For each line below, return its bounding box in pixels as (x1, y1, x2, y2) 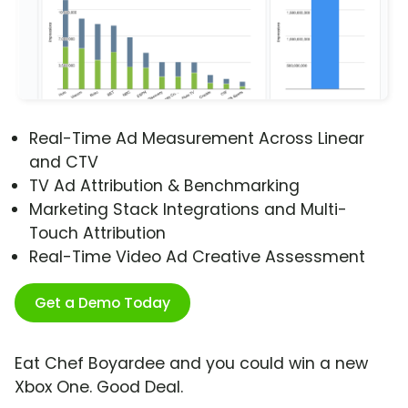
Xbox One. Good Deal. (15, 376, 183, 399)
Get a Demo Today (35, 292, 170, 314)
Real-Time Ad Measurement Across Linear (29, 127, 364, 150)
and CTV (29, 151, 98, 174)
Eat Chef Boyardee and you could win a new (15, 352, 368, 375)
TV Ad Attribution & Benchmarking (29, 175, 300, 198)
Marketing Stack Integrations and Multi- (29, 199, 347, 221)
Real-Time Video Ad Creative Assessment (29, 246, 365, 269)
